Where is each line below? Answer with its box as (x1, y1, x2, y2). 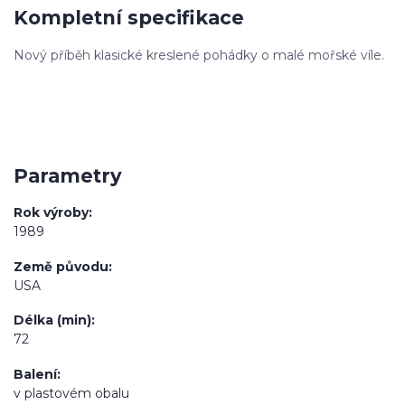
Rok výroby (14, 204, 89, 221)
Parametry (14, 164, 122, 187)
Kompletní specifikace (14, 5, 244, 29)
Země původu (14, 258, 108, 275)
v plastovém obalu (14, 384, 129, 401)
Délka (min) (14, 312, 91, 329)
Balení (14, 365, 57, 382)
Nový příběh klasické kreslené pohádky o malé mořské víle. (14, 47, 384, 64)
